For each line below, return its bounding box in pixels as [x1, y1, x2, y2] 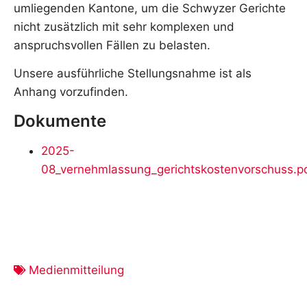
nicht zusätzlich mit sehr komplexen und [14, 20, 234, 34]
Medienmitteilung [29, 262, 124, 277]
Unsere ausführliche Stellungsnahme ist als [14, 66, 251, 81]
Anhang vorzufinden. [14, 85, 128, 99]
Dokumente [14, 110, 106, 131]
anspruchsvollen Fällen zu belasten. [14, 38, 210, 52]
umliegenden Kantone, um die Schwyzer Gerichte [14, 1, 286, 15]
